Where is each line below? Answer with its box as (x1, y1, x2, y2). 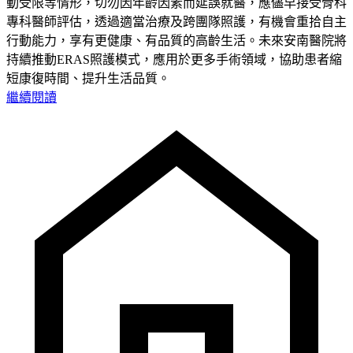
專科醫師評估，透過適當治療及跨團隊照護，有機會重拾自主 (6, 14, 347, 28)
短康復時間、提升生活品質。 (6, 71, 170, 85)
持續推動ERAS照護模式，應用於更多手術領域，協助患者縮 (6, 52, 342, 66)
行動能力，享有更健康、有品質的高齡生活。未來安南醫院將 (6, 33, 347, 47)
